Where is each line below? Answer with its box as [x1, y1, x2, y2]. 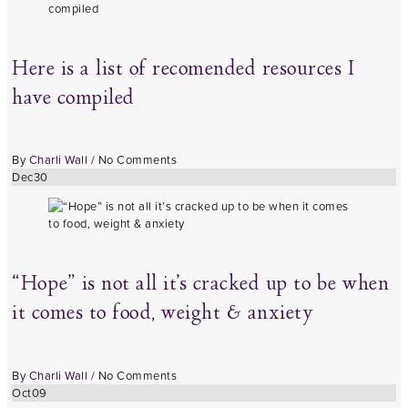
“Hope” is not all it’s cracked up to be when [12, 270, 389, 301]
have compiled [12, 83, 135, 114]
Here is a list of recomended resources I [12, 54, 354, 85]
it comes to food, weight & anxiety [12, 299, 313, 330]
